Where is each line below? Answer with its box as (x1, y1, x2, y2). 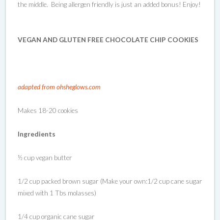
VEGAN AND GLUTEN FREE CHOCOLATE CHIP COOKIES (18, 35, 198, 44)
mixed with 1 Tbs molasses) (18, 189, 96, 197)
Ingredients (18, 130, 55, 138)
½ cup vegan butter (18, 153, 72, 162)
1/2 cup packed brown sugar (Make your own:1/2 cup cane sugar (18, 177, 202, 185)
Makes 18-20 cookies (18, 106, 78, 114)
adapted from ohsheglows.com (18, 82, 101, 91)
